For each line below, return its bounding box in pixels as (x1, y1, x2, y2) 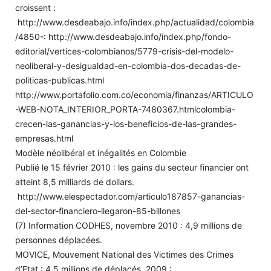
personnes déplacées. (15, 234, 102, 245)
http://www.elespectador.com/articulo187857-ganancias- (15, 191, 245, 201)
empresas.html (15, 132, 73, 143)
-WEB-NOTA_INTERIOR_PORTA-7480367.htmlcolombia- (15, 103, 235, 114)
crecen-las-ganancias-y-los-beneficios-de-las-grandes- (15, 118, 237, 129)
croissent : (15, 2, 56, 13)
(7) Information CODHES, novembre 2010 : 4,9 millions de (15, 220, 242, 230)
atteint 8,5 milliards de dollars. (15, 176, 134, 187)
